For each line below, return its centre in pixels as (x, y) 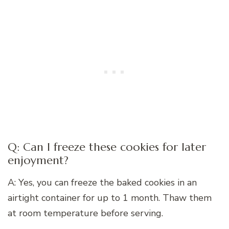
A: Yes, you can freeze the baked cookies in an (102, 183)
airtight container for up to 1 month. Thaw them (110, 198)
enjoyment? (38, 161)
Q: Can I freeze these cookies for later (107, 147)
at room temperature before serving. (85, 213)
